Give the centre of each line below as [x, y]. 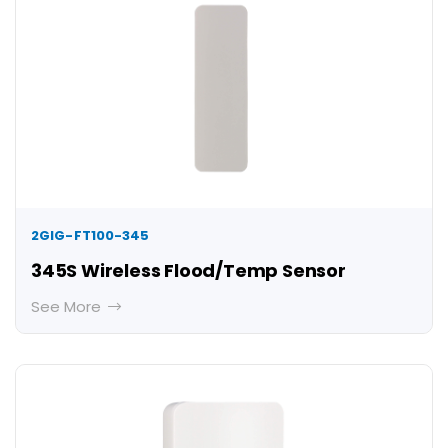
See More [68, 307]
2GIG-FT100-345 [90, 236]
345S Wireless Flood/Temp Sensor [188, 271]
